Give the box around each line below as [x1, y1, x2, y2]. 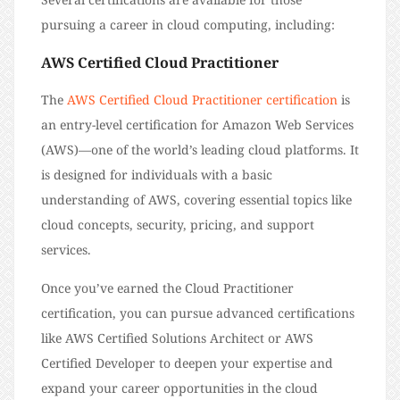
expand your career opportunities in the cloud [41, 379, 318, 397]
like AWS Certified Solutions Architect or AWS [41, 329, 313, 347]
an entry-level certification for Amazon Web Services [41, 116, 354, 134]
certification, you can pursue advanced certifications [41, 304, 354, 322]
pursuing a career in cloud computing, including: [41, 16, 335, 34]
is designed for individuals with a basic [41, 166, 272, 184]
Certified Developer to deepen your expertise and [41, 354, 333, 372]
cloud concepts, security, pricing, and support [41, 216, 314, 234]
